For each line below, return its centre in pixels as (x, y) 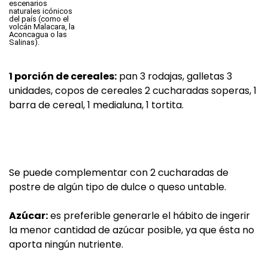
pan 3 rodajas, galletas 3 (174, 76)
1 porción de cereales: (63, 76)
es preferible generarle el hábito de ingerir (149, 216)
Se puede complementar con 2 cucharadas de (119, 173)
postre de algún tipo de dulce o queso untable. (118, 187)
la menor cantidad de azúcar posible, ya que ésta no (132, 230)
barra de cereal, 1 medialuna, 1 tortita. (96, 105)
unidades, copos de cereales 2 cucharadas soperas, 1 (133, 91)
